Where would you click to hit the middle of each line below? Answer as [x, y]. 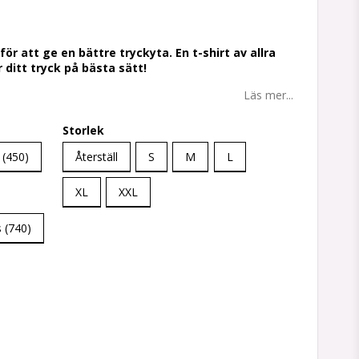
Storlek [83, 131]
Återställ [96, 157]
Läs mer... [268, 95]
